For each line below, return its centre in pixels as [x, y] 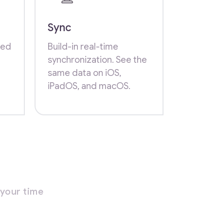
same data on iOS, [84, 73]
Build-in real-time [83, 46]
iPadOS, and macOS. [89, 86]
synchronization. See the [97, 59]
